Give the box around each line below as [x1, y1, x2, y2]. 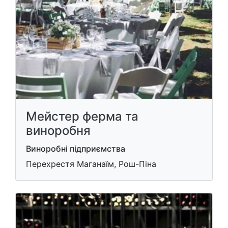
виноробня [26, 123, 91, 138]
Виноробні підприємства [26, 144, 125, 154]
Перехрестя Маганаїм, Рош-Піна [26, 159, 156, 169]
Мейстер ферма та [26, 109, 138, 124]
